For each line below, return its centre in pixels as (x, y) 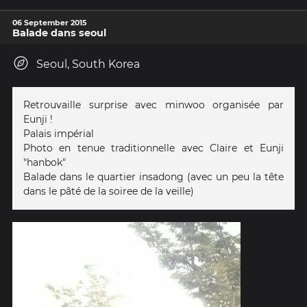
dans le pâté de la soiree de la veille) (109, 191)
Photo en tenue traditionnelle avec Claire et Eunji (153, 148)
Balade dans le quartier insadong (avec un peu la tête (153, 176)
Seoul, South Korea (88, 64)
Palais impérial (59, 133)
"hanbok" (45, 162)
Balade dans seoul (59, 33)
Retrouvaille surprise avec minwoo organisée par (153, 105)
